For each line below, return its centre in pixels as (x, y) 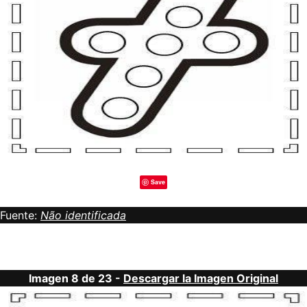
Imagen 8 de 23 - (76, 278)
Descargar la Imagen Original (201, 278)
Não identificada (83, 215)
